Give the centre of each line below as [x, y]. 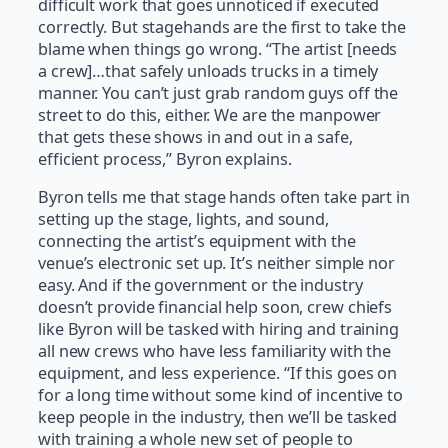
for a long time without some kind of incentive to [221, 395]
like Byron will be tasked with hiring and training [218, 329]
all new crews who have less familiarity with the [215, 351]
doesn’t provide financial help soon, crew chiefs [215, 307]
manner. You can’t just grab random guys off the [218, 92]
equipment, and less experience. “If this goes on [218, 373]
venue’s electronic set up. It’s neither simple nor [216, 263]
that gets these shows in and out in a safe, [195, 136]
